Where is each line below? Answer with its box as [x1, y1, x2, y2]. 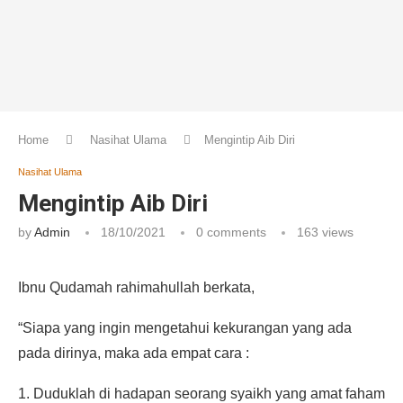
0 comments [196, 225, 266, 240]
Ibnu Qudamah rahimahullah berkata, [18, 280, 255, 296]
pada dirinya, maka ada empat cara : [18, 345, 249, 362]
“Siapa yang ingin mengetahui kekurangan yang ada [18, 320, 352, 336]
